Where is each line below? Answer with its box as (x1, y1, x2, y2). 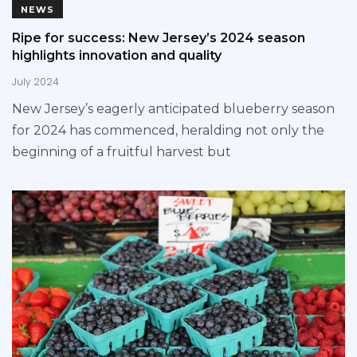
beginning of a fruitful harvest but (12, 143, 231, 159)
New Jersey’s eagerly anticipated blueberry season (12, 100, 335, 116)
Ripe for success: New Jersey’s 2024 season (12, 30, 305, 46)
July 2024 (12, 74, 59, 88)
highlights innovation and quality (12, 48, 222, 64)
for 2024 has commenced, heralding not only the (12, 122, 324, 138)
